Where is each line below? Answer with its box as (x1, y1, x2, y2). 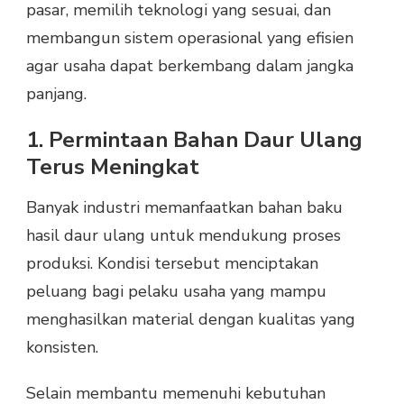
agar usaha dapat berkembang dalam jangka (26, 54, 353, 77)
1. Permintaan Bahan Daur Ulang (26, 124, 363, 154)
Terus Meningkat (26, 151, 199, 181)
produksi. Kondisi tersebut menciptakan (26, 252, 318, 275)
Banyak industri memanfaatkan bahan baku (26, 197, 343, 219)
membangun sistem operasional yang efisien (26, 26, 353, 49)
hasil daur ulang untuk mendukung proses (26, 225, 341, 247)
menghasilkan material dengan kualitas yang (26, 308, 355, 331)
